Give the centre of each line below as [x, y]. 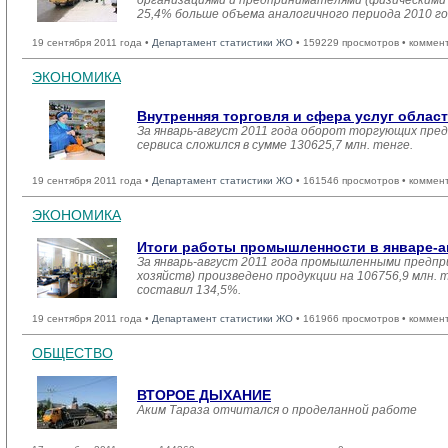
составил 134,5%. [189, 290]
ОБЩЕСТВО [72, 353]
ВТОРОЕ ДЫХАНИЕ [204, 395]
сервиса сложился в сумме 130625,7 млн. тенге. [275, 145]
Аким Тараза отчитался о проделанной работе [277, 410]
